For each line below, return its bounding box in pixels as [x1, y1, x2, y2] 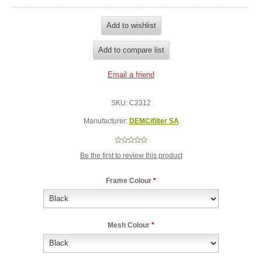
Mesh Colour [108, 220, 151, 229]
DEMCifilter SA [129, 116, 179, 125]
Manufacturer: [83, 116, 127, 125]
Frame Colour [106, 176, 153, 185]
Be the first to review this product [80, 151, 182, 160]
